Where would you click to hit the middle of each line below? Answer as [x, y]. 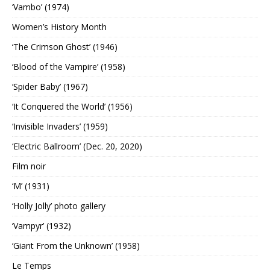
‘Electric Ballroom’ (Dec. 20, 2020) [77, 146]
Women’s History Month [59, 27]
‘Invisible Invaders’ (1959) [60, 127]
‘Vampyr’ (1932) [42, 226]
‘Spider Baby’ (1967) [50, 87]
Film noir [29, 166]
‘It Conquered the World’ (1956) [72, 107]
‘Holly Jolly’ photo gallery [59, 206]
